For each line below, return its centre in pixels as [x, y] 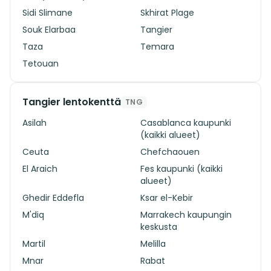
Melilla [153, 244]
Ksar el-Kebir [167, 198]
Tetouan [41, 64]
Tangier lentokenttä [72, 102]
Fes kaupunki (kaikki [181, 169]
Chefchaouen [170, 152]
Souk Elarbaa [49, 30]
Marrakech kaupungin [186, 215]
